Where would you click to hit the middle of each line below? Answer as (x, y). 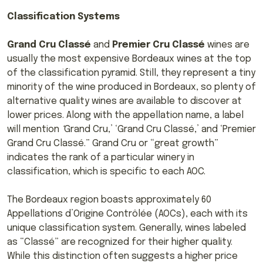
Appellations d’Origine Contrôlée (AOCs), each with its (127, 214)
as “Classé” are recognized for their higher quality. (120, 242)
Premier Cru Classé (159, 45)
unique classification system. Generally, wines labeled (127, 228)
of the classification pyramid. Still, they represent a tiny (131, 73)
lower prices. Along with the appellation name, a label (125, 115)
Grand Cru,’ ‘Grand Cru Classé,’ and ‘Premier (160, 129)
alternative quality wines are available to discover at (124, 101)
